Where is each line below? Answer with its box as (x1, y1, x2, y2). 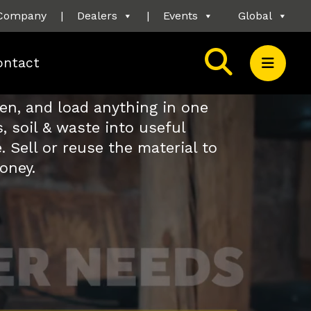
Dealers (77, 9, 117, 22)
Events (163, 9, 198, 22)
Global (238, 9, 272, 22)
